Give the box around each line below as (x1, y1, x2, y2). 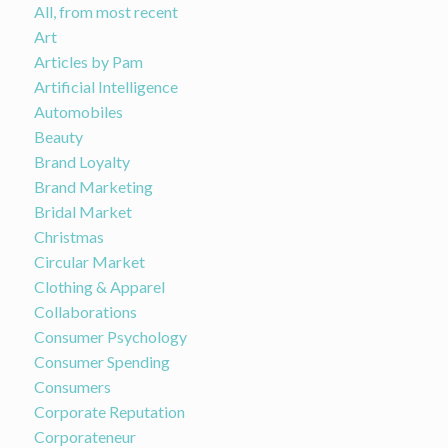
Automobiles (33, 101, 123, 121)
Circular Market (33, 251, 145, 271)
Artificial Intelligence (33, 76, 178, 96)
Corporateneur (33, 426, 136, 446)
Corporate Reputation (33, 401, 185, 421)
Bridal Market (33, 201, 132, 221)
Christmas (33, 226, 104, 246)
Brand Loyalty (33, 151, 130, 171)
